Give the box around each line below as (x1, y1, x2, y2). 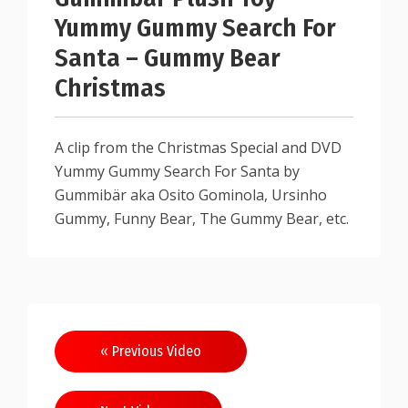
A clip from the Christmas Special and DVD (55, 138, 342, 158)
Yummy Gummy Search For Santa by (55, 161, 300, 181)
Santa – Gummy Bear (55, 43, 280, 73)
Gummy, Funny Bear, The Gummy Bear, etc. (55, 209, 349, 229)
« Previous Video (100, 342, 201, 360)
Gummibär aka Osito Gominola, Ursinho (55, 185, 327, 205)
